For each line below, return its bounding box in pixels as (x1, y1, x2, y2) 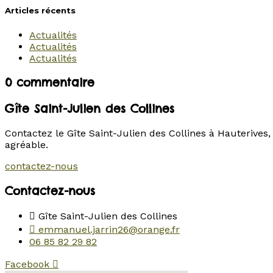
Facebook (5, 258, 49, 271)
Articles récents (5, 5, 76, 16)
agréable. (5, 138, 48, 151)
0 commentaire (5, 75, 94, 90)
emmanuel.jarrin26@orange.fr (38, 224, 180, 236)
